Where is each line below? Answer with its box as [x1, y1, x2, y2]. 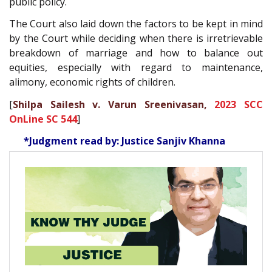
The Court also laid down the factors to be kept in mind [9, 17, 263, 31]
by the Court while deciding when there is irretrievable [9, 32, 263, 46]
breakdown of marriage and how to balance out [9, 46, 263, 60]
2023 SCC [214, 97, 263, 111]
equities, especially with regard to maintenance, [9, 61, 263, 75]
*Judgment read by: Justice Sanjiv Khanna [24, 134, 225, 148]
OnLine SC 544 [9, 112, 77, 126]
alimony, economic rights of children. [9, 75, 175, 89]
